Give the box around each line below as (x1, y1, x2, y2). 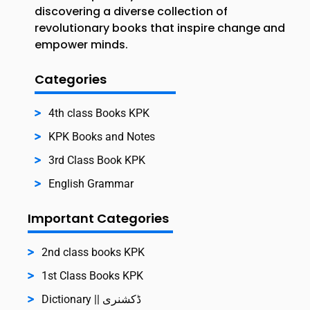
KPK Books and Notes (48, 129, 155, 143)
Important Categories (28, 209, 169, 227)
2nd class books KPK (42, 245, 145, 259)
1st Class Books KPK (42, 268, 143, 282)
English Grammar (48, 176, 134, 190)
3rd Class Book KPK (48, 153, 145, 167)
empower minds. (35, 36, 131, 53)
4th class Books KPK (48, 106, 149, 120)
